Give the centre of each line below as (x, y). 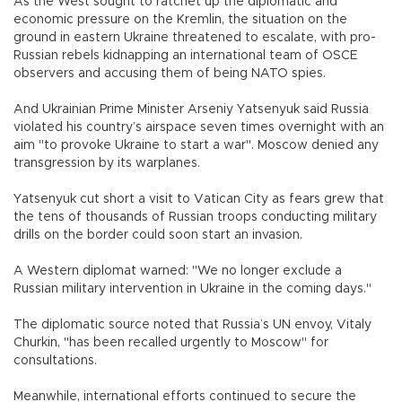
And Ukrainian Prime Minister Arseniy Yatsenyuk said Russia (191, 109)
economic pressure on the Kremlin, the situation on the (180, 19)
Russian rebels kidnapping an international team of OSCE (186, 55)
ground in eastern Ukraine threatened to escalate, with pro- (195, 37)
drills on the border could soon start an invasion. (158, 235)
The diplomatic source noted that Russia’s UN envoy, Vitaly (192, 324)
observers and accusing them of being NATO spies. (170, 73)
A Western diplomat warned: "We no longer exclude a (178, 271)
